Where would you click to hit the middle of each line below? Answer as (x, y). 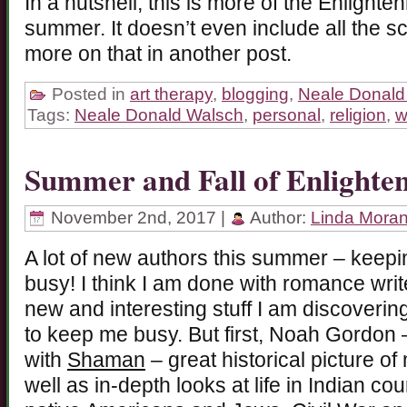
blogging (255, 94)
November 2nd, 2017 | (138, 217)
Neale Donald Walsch (159, 114)
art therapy (171, 94)
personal (287, 114)
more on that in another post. (158, 54)
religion (358, 114)
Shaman (106, 360)
